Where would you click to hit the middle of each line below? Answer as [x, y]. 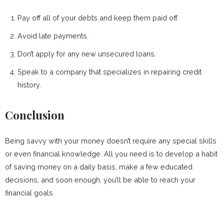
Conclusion [35, 115]
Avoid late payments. [53, 36]
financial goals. [30, 193]
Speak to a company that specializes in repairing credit [109, 72]
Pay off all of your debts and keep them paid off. [98, 18]
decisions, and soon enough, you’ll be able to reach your [100, 180]
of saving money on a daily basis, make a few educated [99, 167]
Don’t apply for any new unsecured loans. [87, 54]
